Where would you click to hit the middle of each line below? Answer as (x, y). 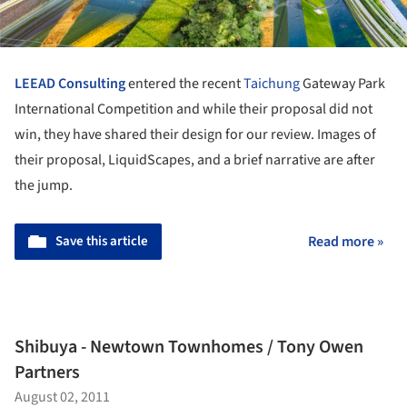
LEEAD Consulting (70, 83)
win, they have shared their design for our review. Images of (195, 134)
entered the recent (184, 83)
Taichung (272, 83)
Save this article (102, 241)
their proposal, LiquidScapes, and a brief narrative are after (195, 159)
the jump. (44, 185)
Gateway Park (342, 83)
